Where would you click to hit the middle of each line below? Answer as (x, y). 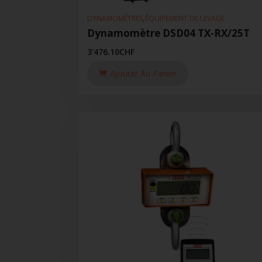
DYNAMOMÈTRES (115, 18)
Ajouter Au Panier (144, 74)
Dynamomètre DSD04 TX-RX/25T (169, 33)
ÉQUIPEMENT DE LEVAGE (185, 18)
